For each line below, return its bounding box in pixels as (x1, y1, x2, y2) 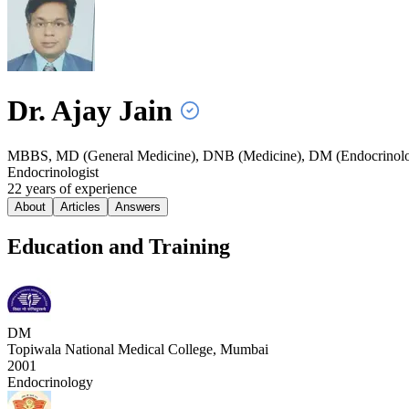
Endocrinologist (7, 163, 99, 180)
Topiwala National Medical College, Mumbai (7, 341, 268, 357)
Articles (60, 199, 100, 214)
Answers (115, 199, 161, 214)
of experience (56, 180, 137, 196)
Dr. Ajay (7, 94, 111, 128)
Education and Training (7, 234, 230, 258)
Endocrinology (7, 373, 93, 390)
